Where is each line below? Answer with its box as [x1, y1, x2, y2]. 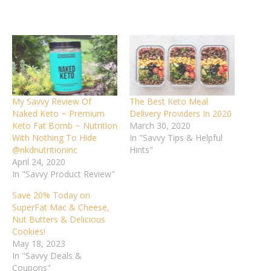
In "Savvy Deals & [12, 249, 82, 261]
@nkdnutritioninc [12, 143, 77, 155]
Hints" [129, 143, 153, 155]
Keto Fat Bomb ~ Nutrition [12, 119, 117, 131]
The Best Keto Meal [129, 95, 208, 107]
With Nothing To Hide [12, 131, 97, 143]
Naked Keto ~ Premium [12, 107, 105, 119]
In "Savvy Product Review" [12, 168, 115, 180]
